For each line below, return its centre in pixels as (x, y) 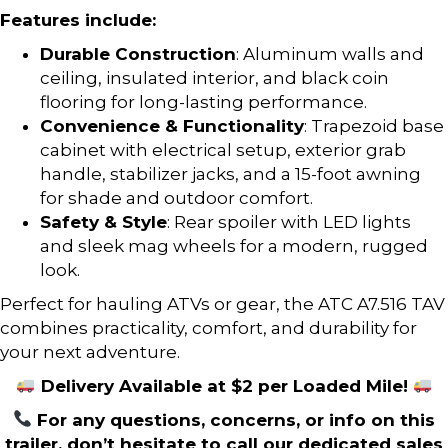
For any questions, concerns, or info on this (234, 419)
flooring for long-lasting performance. (203, 101)
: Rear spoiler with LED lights (289, 221)
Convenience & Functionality (172, 125)
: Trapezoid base (374, 125)
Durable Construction (138, 53)
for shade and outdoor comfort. (176, 197)
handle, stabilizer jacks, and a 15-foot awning (230, 173)
